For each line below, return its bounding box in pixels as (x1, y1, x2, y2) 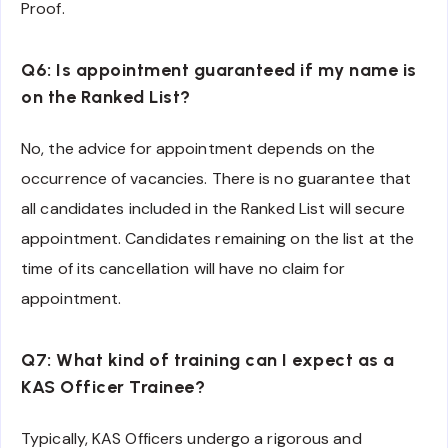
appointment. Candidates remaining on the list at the (21, 227, 415, 249)
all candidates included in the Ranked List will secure (21, 197, 406, 219)
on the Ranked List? (21, 86, 191, 109)
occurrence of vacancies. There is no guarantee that (21, 167, 412, 189)
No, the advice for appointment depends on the (21, 137, 376, 159)
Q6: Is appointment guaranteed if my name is (21, 59, 417, 82)
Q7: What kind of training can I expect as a (21, 349, 395, 372)
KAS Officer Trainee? (21, 376, 205, 399)
